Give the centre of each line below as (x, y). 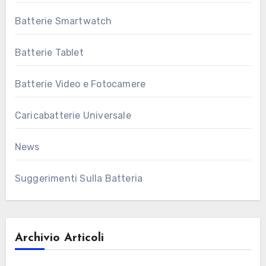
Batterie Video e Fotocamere (80, 84)
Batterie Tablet (49, 52)
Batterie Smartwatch (63, 21)
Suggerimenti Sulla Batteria (79, 178)
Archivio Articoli (59, 238)
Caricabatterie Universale (73, 115)
